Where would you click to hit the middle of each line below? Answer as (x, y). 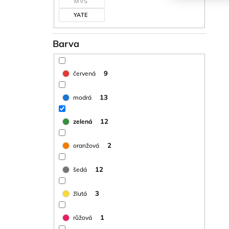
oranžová (86, 145)
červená (84, 73)
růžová (82, 217)
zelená (82, 121)
